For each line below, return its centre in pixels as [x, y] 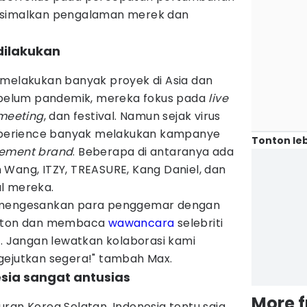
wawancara [141, 223]
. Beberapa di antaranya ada [153, 152]
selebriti [199, 223]
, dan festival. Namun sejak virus [132, 116]
